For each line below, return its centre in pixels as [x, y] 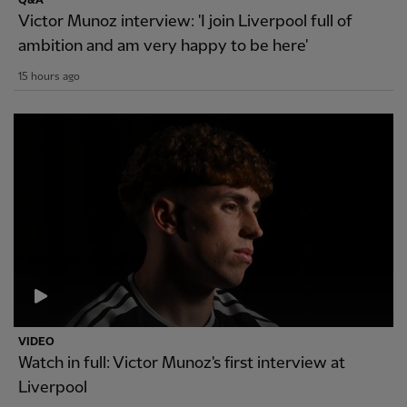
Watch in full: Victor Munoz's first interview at [182, 363]
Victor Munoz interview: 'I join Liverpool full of [185, 22]
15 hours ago [49, 77]
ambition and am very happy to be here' [163, 46]
